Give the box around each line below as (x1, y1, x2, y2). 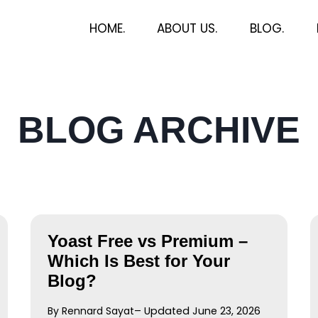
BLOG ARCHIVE (18, 109, 300, 150)
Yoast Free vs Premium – (47, 231, 248, 251)
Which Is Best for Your (47, 251, 230, 270)
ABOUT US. (157, 20, 218, 37)
